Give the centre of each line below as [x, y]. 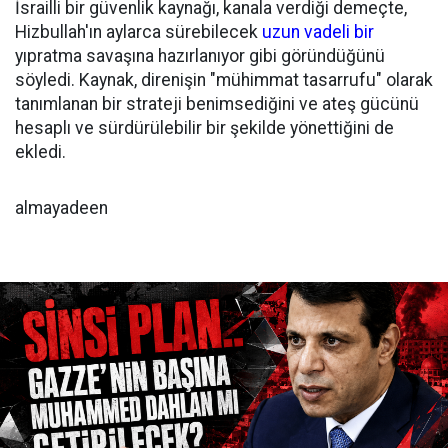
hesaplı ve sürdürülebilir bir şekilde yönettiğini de [204, 127]
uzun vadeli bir [318, 31]
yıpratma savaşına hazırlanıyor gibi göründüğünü [200, 55]
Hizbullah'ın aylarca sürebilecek [136, 31]
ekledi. [40, 151]
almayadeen [61, 207]
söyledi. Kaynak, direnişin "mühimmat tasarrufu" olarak [224, 79]
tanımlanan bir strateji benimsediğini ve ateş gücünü [217, 103]
